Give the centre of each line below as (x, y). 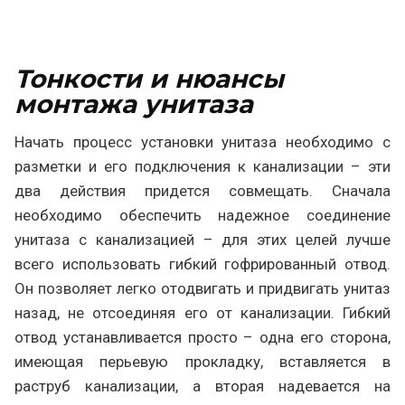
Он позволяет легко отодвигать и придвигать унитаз (202, 288)
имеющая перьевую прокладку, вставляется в (202, 362)
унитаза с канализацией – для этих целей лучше (202, 240)
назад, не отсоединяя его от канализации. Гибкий (202, 313)
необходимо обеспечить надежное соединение (202, 215)
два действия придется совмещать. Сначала (202, 191)
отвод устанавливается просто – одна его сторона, (202, 337)
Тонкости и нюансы (149, 79)
